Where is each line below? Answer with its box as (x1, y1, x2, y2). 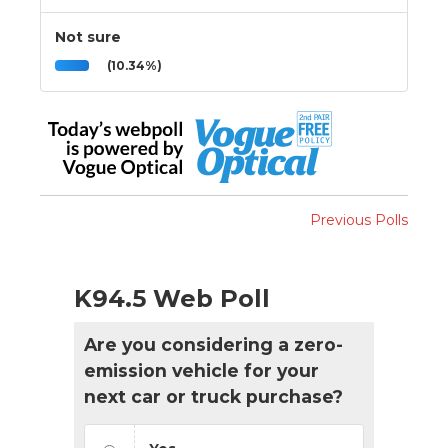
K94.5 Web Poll (74, 283, 270, 313)
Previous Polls (310, 210, 408, 229)
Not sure (55, 27, 121, 46)
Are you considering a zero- (84, 333, 343, 355)
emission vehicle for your (84, 359, 319, 381)
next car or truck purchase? (84, 385, 343, 407)
